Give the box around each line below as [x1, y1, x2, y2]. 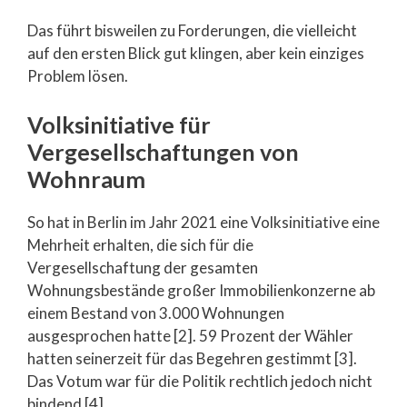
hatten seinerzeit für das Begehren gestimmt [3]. [27, 348, 357, 368]
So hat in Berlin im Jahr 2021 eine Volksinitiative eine [27, 212, 380, 232]
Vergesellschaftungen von [27, 137, 299, 165]
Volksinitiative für [27, 110, 211, 138]
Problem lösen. [27, 66, 128, 85]
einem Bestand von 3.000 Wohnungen [27, 303, 284, 323]
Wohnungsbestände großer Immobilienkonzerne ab [27, 280, 375, 300]
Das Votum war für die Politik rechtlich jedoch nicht [27, 371, 372, 391]
